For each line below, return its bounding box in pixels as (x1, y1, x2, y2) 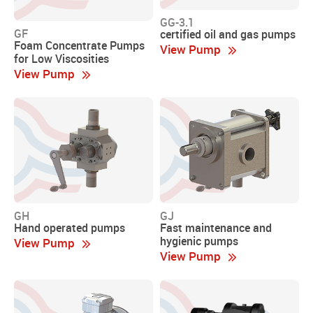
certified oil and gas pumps (160, 27, 296, 43)
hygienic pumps (160, 233, 238, 249)
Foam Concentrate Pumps (14, 37, 145, 53)
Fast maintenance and (160, 219, 272, 235)
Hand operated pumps (14, 219, 125, 235)
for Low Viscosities (14, 50, 109, 66)
